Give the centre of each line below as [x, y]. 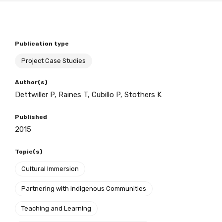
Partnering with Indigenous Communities [84, 189]
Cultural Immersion [50, 169]
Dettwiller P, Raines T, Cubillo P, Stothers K [88, 95]
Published [31, 117]
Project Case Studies [54, 61]
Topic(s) [29, 152]
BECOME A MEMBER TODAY [76, 30]
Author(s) [31, 82]
